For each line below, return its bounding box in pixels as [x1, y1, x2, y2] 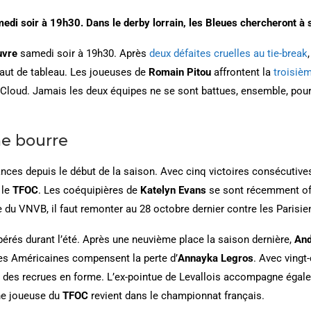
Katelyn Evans [140, 183, 206, 196]
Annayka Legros [178, 251, 253, 264]
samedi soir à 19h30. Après [17, 47, 149, 60]
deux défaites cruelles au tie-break [149, 47, 308, 60]
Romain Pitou [149, 65, 211, 78]
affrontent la [211, 65, 274, 78]
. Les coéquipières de [38, 183, 140, 196]
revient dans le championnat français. [88, 289, 267, 302]
